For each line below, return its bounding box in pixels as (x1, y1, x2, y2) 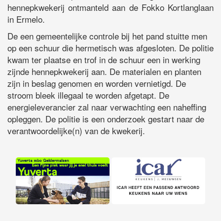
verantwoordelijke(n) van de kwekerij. (7, 124, 145, 137)
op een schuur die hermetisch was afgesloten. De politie (7, 41, 214, 54)
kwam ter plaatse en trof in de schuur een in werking (7, 53, 200, 66)
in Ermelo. (7, 13, 45, 26)
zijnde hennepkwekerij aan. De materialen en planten (7, 65, 201, 78)
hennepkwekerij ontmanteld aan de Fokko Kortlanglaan (7, 1, 214, 14)
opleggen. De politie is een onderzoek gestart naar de (7, 112, 204, 125)
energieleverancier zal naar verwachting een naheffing (7, 101, 206, 113)
